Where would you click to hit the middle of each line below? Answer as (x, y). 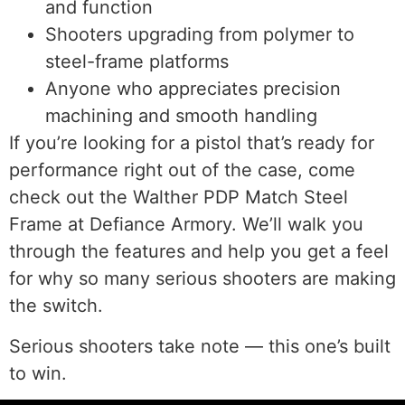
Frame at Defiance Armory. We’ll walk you (186, 225)
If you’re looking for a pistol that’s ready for (192, 143)
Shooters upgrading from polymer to (200, 35)
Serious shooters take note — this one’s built (200, 346)
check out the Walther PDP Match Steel (179, 198)
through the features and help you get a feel (199, 252)
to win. (38, 373)
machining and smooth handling (181, 116)
